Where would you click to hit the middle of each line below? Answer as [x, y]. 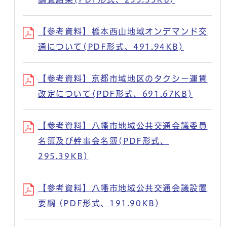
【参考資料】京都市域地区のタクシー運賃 [123, 78]
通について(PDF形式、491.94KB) [111, 46]
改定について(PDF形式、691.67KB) [116, 93]
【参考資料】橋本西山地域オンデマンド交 [123, 31]
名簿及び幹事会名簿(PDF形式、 [104, 141]
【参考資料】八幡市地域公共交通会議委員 [123, 125]
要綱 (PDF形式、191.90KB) [99, 203]
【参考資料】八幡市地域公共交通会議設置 [123, 188]
